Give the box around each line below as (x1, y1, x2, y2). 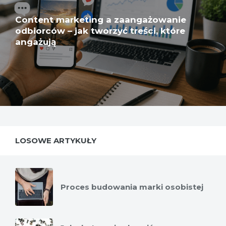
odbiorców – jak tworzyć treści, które (15, 25, 185, 36)
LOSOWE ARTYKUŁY (15, 136, 96, 146)
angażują (15, 36, 56, 47)
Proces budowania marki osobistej (61, 182, 203, 192)
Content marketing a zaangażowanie (15, 14, 186, 25)
